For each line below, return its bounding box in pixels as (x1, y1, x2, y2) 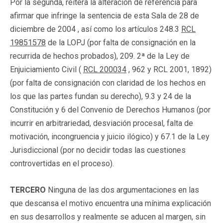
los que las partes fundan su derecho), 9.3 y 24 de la (10, 91, 191, 101)
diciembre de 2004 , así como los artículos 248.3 (10, 24, 181, 34)
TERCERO (10, 185, 48, 195)
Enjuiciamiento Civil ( (10, 64, 83, 74)
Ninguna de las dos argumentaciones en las (48, 185, 199, 195)
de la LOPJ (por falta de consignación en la (46, 37, 196, 47)
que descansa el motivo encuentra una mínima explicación (10, 198, 211, 208)
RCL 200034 (83, 64, 126, 74)
